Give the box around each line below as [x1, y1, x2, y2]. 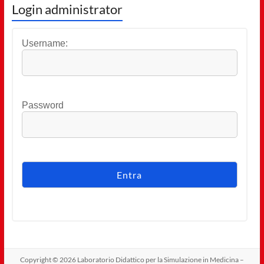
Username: [21, 38, 68, 49]
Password [21, 100, 64, 111]
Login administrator [11, 1, 123, 18]
